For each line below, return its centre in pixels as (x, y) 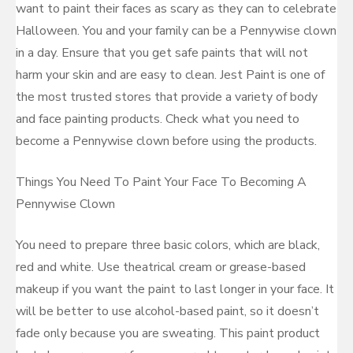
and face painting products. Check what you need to (158, 119)
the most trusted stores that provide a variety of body (167, 97)
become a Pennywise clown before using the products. (166, 141)
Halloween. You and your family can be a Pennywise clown (176, 31)
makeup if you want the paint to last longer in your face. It (175, 289)
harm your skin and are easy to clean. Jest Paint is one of (170, 75)
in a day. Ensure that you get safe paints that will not (162, 53)
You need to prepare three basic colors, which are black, (168, 245)
